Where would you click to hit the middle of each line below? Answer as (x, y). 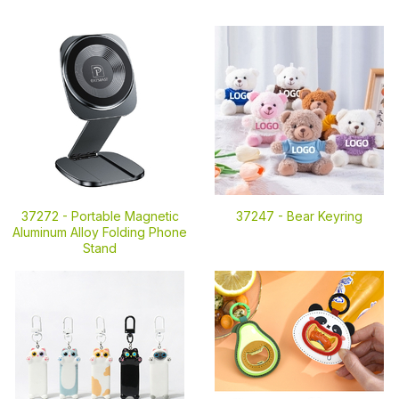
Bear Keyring (325, 216)
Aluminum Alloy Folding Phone (100, 232)
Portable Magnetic (125, 216)
